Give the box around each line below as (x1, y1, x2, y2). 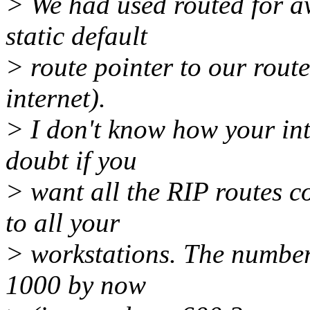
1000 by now (6, 270, 146, 300)
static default (6, 21, 147, 51)
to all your (6, 208, 120, 238)
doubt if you (6, 145, 137, 176)
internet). (6, 83, 106, 113)
